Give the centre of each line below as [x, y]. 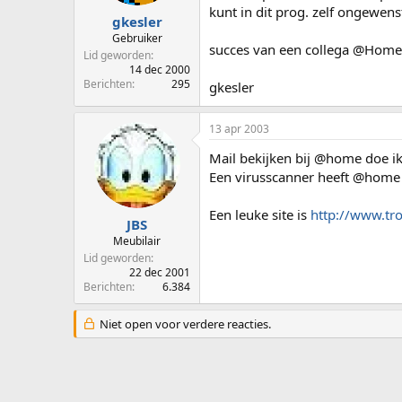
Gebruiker [137, 38]
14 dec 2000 [160, 69]
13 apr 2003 [239, 129]
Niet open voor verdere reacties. [184, 323]
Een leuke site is [260, 215]
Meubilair [137, 240]
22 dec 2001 [160, 272]
